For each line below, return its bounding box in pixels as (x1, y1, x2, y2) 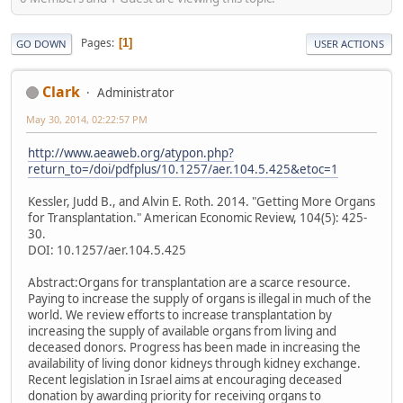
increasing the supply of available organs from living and (28, 323, 336, 340)
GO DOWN (16, 36, 67, 50)
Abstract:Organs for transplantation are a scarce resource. (28, 274, 351, 291)
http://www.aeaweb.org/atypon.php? (28, 145, 234, 162)
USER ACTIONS (314, 36, 384, 50)
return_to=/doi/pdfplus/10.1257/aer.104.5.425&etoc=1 (28, 161, 338, 178)
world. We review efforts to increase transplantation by (28, 307, 332, 324)
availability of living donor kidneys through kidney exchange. (28, 355, 361, 372)
